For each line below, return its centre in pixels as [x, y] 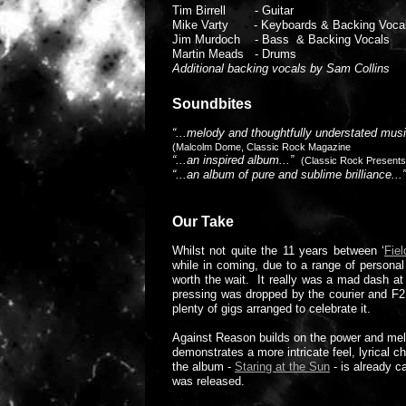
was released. [208, 381]
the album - [203, 367]
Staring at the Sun [282, 367]
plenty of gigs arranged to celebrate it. [275, 309]
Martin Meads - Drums [234, 54]
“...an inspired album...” [237, 160]
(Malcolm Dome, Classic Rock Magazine [261, 147]
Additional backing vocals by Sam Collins [281, 68]
